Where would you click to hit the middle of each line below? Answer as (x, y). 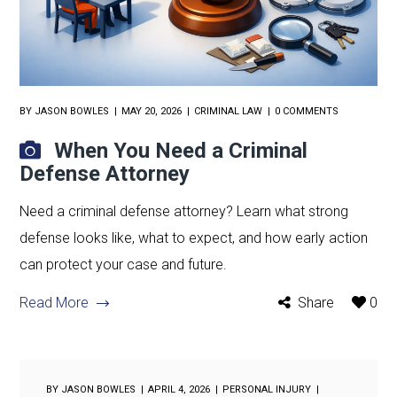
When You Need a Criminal (181, 150)
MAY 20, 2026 (152, 111)
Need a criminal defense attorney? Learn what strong (184, 211)
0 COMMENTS (307, 111)
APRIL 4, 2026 (179, 389)
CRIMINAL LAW (229, 111)
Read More (54, 302)
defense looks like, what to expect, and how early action (194, 237)
